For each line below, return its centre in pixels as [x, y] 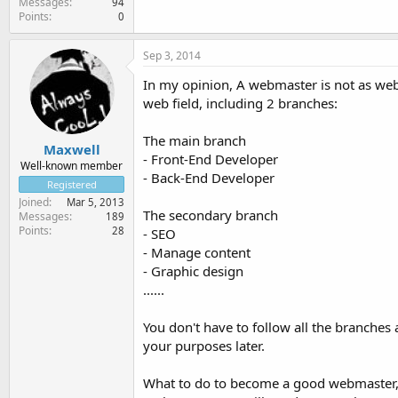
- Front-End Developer [211, 159]
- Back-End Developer [209, 177]
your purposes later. [204, 345]
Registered [72, 184]
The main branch [195, 140]
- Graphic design [193, 271]
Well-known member [72, 166]
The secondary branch [211, 215]
